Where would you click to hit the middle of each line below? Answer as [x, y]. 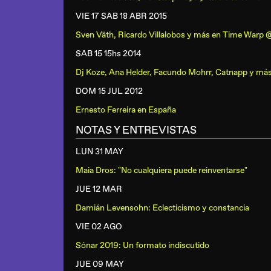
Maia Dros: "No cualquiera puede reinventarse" [162, 170]
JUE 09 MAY [100, 264]
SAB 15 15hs [98, 54]
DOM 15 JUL [99, 91]
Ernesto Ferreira [106, 110]
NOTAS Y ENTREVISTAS [136, 130]
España [162, 110]
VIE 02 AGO [99, 227]
